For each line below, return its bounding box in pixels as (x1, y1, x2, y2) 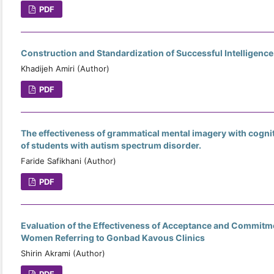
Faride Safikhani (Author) (21, 155, 116, 166)
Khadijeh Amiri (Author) (21, 63, 109, 73)
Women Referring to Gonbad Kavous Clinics (21, 232, 205, 243)
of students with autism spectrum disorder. (21, 139, 201, 150)
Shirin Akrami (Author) (21, 248, 105, 258)
